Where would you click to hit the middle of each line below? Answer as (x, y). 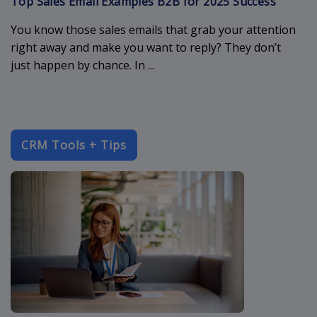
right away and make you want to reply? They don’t (146, 47)
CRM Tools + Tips (74, 145)
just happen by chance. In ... (82, 65)
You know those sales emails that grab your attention (153, 29)
